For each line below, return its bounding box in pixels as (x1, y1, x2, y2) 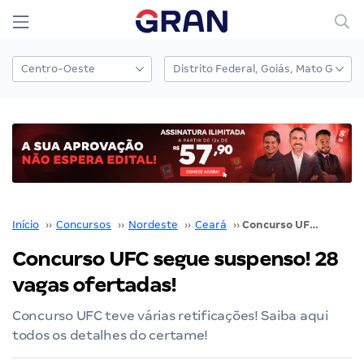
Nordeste (128, 218, 178, 231)
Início (12, 218, 39, 231)
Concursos (56, 218, 111, 231)
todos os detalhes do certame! (12, 327, 209, 343)
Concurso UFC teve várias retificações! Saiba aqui (12, 307, 328, 323)
